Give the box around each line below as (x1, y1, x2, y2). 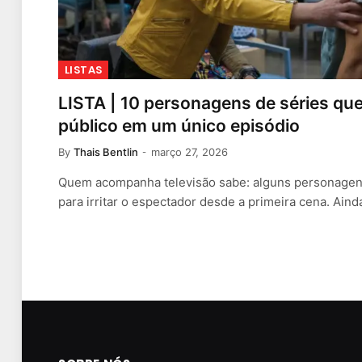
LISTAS (65, 62, 103, 78)
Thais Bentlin (74, 145, 138, 159)
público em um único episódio (58, 116, 300, 137)
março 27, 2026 (151, 145, 228, 159)
